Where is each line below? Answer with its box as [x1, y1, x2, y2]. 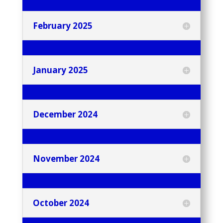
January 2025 [32, 64, 88, 76]
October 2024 [32, 197, 89, 209]
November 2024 [32, 153, 100, 165]
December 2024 [32, 109, 98, 120]
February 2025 [32, 20, 93, 32]
